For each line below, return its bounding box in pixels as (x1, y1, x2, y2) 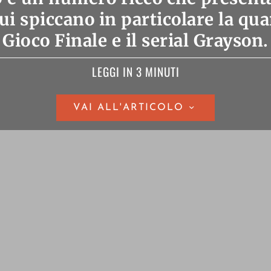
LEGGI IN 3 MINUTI (91, 63, 180, 81)
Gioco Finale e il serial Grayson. (2, 30, 269, 52)
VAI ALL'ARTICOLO (73, 103, 184, 113)
